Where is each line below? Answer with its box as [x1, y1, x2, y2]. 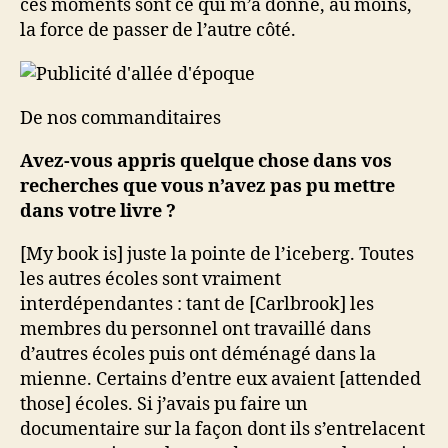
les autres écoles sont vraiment [20, 268, 281, 291]
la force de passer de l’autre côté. [20, 19, 296, 42]
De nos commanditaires [20, 107, 221, 130]
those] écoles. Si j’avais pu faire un [20, 393, 308, 416]
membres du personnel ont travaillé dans [20, 318, 371, 341]
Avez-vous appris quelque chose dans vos [20, 150, 392, 173]
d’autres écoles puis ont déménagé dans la [20, 343, 376, 366]
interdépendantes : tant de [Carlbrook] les [20, 293, 374, 316]
